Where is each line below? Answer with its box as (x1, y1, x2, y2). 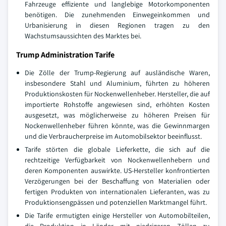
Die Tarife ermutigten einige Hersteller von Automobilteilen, (25, 211, 210, 220)
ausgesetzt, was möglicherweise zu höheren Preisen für (25, 110, 210, 120)
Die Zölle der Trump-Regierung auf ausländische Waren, (25, 68, 210, 77)
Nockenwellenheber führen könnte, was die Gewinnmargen (25, 121, 210, 130)
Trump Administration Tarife (16, 49, 115, 60)
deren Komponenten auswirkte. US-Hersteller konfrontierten (25, 166, 210, 175)
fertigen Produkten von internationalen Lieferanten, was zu (25, 187, 210, 196)
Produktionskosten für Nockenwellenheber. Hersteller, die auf (25, 89, 210, 98)
